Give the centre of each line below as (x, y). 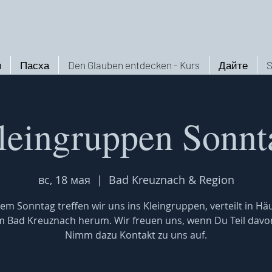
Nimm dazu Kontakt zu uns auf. (136, 235)
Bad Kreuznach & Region (171, 180)
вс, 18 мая (64, 180)
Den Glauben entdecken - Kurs (134, 65)
